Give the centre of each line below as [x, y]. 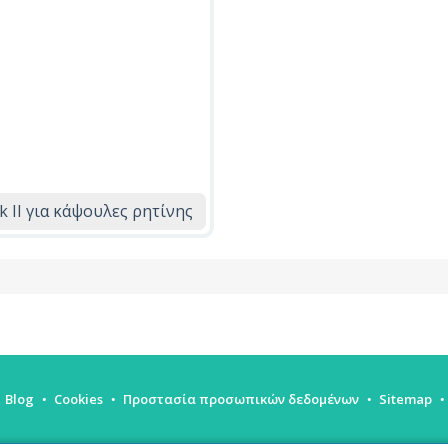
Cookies [78, 399]
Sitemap [405, 399]
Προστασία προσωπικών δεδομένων [241, 399]
